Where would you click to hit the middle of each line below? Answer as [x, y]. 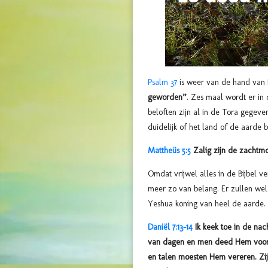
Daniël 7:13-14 [170, 227]
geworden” [167, 97]
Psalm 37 [162, 82]
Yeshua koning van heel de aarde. [207, 203]
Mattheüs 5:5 [169, 150]
